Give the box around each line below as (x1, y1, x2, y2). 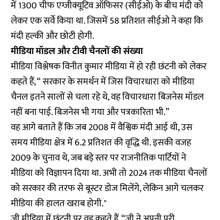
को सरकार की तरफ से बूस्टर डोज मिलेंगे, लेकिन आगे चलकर (11, 181, 204, 196)
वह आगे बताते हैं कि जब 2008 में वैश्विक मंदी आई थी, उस (11, 120, 193, 135)
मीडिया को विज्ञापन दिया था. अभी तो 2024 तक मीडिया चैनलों (11, 165, 208, 181)
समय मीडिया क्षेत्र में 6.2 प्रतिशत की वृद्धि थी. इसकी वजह (11, 135, 192, 150)
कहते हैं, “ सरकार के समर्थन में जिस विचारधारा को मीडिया (11, 74, 195, 89)
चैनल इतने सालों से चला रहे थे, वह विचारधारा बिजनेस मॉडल (11, 89, 204, 105)
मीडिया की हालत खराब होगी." (11, 196, 107, 211)
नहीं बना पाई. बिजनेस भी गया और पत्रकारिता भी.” (11, 105, 170, 120)
